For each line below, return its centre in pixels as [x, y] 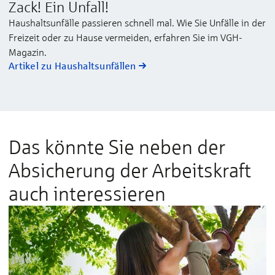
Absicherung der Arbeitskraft [130, 170]
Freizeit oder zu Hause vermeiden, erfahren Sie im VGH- [125, 37]
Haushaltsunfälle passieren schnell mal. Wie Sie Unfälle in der [137, 22]
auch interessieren [87, 193]
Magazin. [28, 52]
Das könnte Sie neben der [117, 147]
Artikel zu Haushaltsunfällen [72, 65]
